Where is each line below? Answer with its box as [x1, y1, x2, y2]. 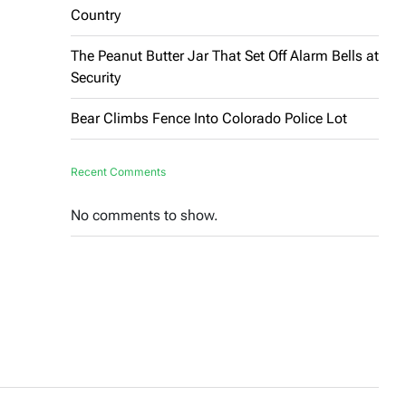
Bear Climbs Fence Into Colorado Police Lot [71, 110, 347, 127]
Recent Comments [71, 165, 166, 179]
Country [71, 6, 121, 24]
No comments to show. [71, 207, 218, 224]
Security [71, 69, 121, 86]
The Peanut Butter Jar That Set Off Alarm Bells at [71, 47, 379, 64]
